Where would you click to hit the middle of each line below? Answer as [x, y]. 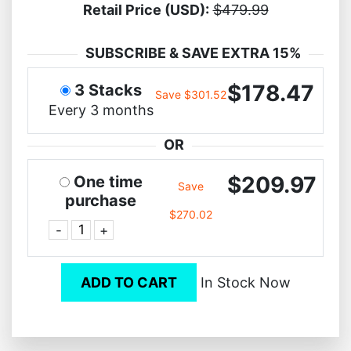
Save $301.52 [191, 94]
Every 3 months [101, 110]
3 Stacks [108, 90]
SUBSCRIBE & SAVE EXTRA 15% [193, 52]
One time [108, 181]
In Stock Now [243, 282]
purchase [101, 200]
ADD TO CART [128, 282]
